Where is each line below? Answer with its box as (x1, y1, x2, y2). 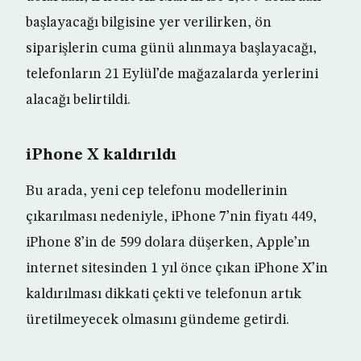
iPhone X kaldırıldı (26, 147, 176, 164)
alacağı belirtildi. (26, 93, 131, 108)
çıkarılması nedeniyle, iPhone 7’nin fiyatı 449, (26, 210, 317, 225)
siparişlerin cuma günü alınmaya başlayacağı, (26, 41, 317, 56)
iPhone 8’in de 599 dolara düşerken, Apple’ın (26, 235, 310, 251)
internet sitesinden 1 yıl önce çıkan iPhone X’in (26, 261, 328, 276)
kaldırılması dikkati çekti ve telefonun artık (26, 287, 301, 302)
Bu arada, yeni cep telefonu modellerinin (26, 184, 288, 199)
